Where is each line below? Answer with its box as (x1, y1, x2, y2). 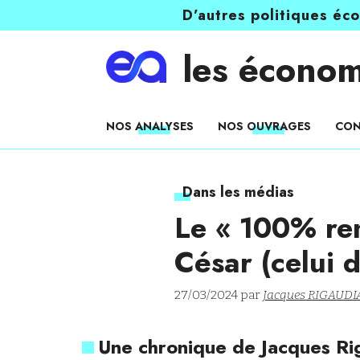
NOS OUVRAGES (218, 118, 311, 134)
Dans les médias (182, 182, 294, 202)
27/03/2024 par (174, 288, 263, 302)
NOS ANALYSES (106, 118, 194, 134)
